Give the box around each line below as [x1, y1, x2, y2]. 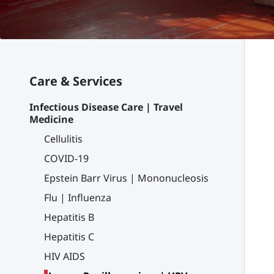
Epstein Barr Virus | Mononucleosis [44, 171, 209, 185]
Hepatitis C [44, 230, 94, 243]
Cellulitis [44, 132, 83, 146]
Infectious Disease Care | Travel [29, 100, 183, 114]
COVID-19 [44, 152, 89, 165]
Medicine [29, 113, 73, 126]
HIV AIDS [44, 250, 85, 263]
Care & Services [29, 73, 122, 89]
